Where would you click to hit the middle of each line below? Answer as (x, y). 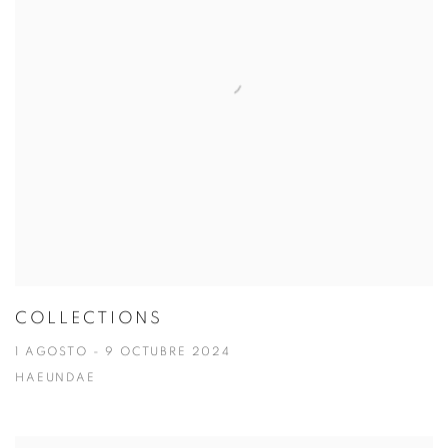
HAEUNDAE (55, 379)
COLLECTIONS (89, 319)
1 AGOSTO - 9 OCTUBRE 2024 (123, 353)
